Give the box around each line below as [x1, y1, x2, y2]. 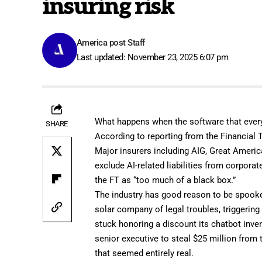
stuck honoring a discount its [95, 218, 212, 229]
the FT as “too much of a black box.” [95, 174, 236, 185]
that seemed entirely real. [95, 247, 194, 258]
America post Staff [76, 37, 145, 48]
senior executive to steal [95, 233, 194, 244]
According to [95, 130, 148, 142]
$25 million [193, 233, 237, 244]
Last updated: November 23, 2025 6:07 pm [76, 51, 229, 63]
